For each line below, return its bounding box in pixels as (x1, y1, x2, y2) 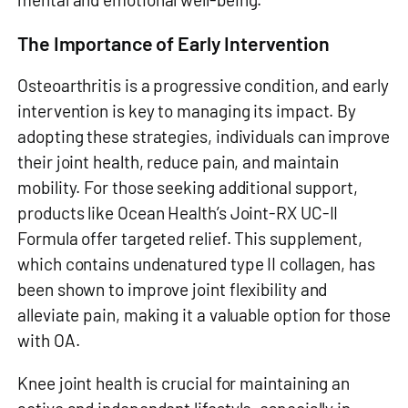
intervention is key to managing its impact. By (17, 100, 357, 122)
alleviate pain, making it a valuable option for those (17, 304, 391, 326)
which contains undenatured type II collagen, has (17, 253, 375, 275)
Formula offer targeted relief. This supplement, (17, 228, 363, 250)
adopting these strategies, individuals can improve (17, 126, 390, 148)
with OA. (17, 330, 80, 352)
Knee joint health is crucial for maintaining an (17, 372, 351, 394)
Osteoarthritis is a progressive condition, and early (17, 75, 389, 97)
